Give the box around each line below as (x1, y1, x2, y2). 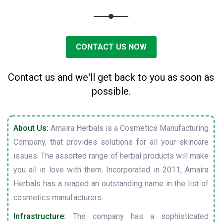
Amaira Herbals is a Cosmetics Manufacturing (49, 123, 209, 133)
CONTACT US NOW (75, 42, 147, 52)
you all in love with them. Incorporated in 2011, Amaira (13, 165, 209, 174)
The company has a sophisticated (66, 212, 209, 221)
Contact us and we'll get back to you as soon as (8, 71, 214, 83)
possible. (91, 85, 131, 97)
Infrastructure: (13, 212, 66, 221)
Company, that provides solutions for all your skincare (13, 137, 209, 147)
